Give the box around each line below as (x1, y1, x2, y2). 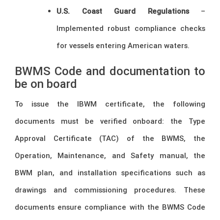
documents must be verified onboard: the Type (15, 116, 205, 126)
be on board (15, 77, 77, 91)
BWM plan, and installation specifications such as (15, 168, 205, 178)
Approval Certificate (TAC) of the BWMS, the (15, 134, 205, 143)
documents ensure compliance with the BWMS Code (15, 202, 205, 212)
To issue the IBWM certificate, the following (15, 99, 205, 109)
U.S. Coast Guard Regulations (56, 6, 189, 16)
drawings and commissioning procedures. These (15, 185, 205, 195)
